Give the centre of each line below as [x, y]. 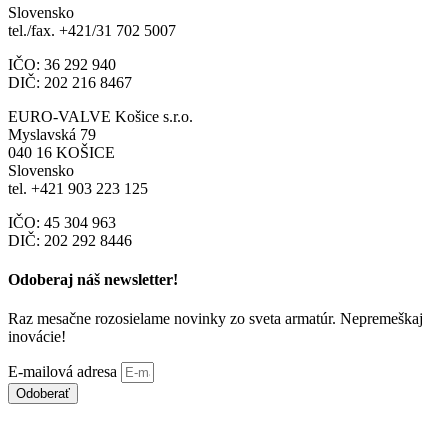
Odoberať [43, 394]
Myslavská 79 [52, 134]
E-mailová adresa [64, 372]
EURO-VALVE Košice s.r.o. [100, 116]
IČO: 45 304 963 [62, 222]
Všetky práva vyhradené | [259, 433]
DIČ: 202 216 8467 [70, 82]
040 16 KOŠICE [61, 152]
